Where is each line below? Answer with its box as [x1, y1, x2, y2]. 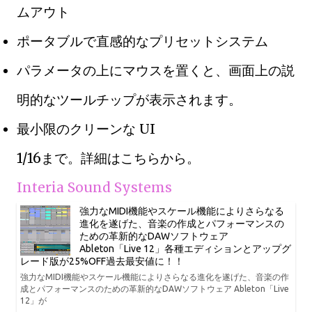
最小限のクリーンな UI [17, 120, 155, 137]
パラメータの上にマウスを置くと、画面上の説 [17, 61, 295, 79]
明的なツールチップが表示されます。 [17, 91, 242, 108]
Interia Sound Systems [17, 178, 172, 196]
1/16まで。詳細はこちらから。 [17, 149, 200, 166]
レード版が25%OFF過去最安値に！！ [20, 255, 184, 267]
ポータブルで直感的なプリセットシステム [17, 32, 268, 49]
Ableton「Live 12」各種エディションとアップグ [79, 242, 291, 254]
